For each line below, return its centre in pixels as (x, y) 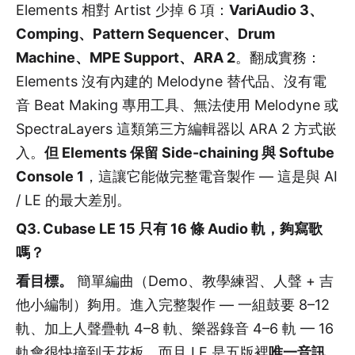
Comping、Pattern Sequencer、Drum (145, 33)
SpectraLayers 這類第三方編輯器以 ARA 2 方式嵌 (176, 128)
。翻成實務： (278, 57)
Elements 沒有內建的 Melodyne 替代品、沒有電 (171, 81)
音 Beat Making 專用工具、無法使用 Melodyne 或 (177, 105)
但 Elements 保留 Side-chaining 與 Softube (189, 152)
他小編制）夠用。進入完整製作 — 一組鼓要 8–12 (173, 304)
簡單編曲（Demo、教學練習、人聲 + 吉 (203, 281)
